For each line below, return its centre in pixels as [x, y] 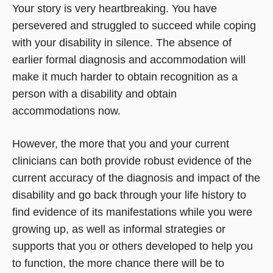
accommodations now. [66, 111]
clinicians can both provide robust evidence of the [132, 161]
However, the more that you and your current [121, 144]
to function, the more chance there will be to [118, 264]
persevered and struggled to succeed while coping [134, 25]
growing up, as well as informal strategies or [119, 229]
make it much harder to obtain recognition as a [125, 76]
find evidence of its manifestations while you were [132, 212]
